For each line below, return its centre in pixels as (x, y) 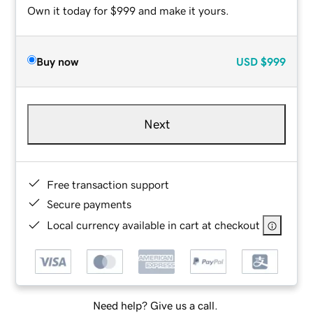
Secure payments (89, 204)
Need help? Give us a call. (155, 306)
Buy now (58, 61)
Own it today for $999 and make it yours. (129, 10)
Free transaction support (108, 184)
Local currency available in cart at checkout (154, 225)
